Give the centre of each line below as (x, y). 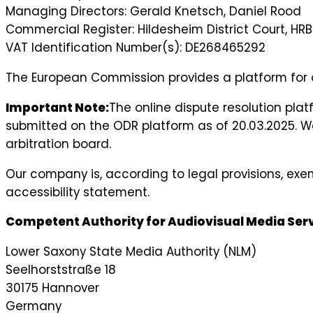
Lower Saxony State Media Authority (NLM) (131, 252)
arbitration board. (58, 144)
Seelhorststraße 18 (61, 270)
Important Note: (57, 107)
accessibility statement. (78, 192)
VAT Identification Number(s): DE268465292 (136, 47)
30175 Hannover (52, 288)
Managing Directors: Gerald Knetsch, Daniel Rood (153, 11)
